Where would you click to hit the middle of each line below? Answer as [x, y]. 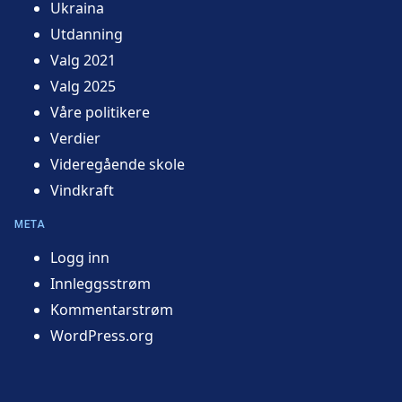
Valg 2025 [83, 86]
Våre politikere [100, 112]
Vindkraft [82, 190]
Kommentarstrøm [112, 309]
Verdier [75, 138]
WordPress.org [102, 335]
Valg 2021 [83, 60]
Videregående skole [118, 164]
